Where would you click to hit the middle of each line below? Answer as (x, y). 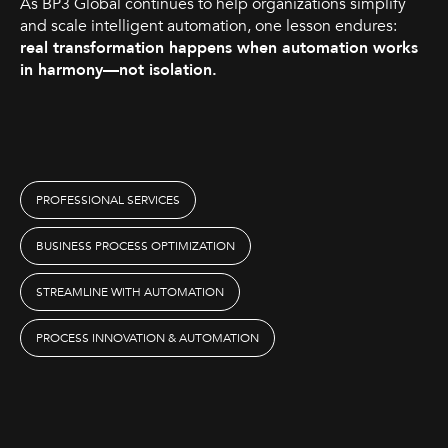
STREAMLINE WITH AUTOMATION (130, 291)
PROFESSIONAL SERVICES (108, 199)
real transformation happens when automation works (219, 47)
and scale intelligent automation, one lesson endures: (208, 25)
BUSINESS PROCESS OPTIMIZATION (135, 245)
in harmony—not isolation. (118, 69)
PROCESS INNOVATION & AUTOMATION (147, 337)
